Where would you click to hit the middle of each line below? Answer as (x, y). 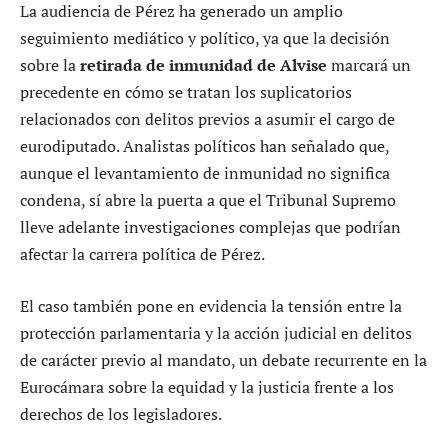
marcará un (369, 65)
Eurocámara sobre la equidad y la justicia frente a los (207, 386)
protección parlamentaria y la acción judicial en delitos (216, 332)
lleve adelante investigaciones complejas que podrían (210, 227)
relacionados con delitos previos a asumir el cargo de (207, 119)
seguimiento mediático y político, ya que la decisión (205, 38)
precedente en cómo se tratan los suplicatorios (186, 92)
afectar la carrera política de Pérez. (142, 254)
